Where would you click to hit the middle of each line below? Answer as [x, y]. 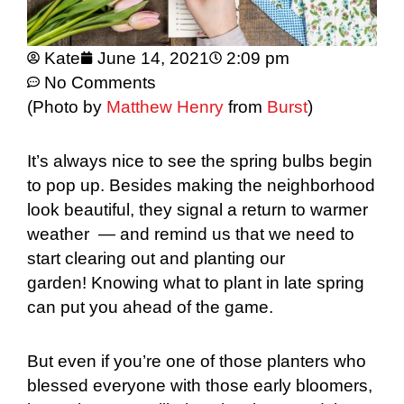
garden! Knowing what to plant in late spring [196, 282]
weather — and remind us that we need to [191, 234]
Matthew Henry [165, 106]
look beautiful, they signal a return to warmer [197, 209]
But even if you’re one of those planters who [197, 362]
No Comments [100, 82]
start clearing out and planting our [156, 258]
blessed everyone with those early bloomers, [200, 386]
